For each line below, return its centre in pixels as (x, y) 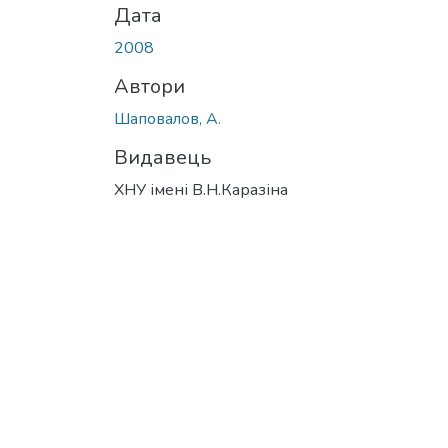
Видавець (162, 157)
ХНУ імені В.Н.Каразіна (201, 189)
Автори (149, 86)
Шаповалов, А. (167, 118)
